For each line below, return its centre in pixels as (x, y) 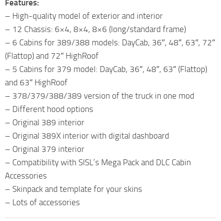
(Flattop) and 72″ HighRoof (52, 55)
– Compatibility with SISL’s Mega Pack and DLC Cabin (98, 162)
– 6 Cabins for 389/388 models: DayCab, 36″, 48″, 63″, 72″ (110, 42)
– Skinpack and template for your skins (74, 189)
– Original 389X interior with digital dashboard (87, 135)
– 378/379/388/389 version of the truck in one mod (100, 95)
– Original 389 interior (45, 122)
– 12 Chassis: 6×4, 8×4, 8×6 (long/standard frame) (95, 29)
